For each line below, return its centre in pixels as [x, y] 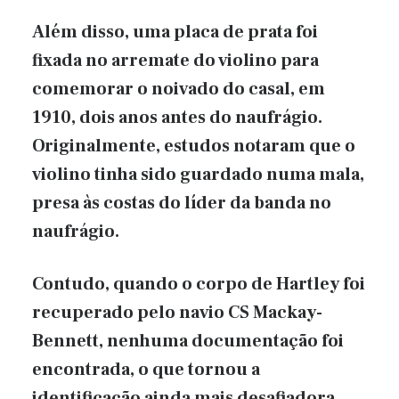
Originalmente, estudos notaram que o [194, 146]
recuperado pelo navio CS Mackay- [177, 312]
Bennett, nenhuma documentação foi [188, 341]
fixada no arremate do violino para [175, 60]
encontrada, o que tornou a [146, 369]
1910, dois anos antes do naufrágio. [177, 117]
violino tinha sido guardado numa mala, [198, 174]
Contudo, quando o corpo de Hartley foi [199, 284]
